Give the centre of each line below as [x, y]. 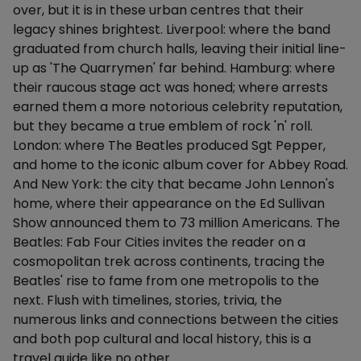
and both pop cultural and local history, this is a [162, 339]
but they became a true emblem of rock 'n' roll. [163, 126]
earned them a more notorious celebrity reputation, [178, 107]
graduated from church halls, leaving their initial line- [180, 49]
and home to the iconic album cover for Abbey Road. [180, 165]
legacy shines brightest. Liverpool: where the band [172, 29]
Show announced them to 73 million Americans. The [176, 223]
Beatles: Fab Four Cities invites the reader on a [159, 242]
